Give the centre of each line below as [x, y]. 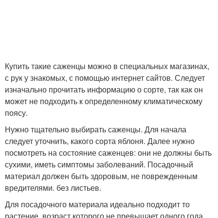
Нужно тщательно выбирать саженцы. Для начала [96, 129]
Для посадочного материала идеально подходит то [97, 204]
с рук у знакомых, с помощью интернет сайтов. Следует [105, 78]
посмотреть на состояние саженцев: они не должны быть [108, 153]
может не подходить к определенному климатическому [104, 101]
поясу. [16, 113]
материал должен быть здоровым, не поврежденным [101, 176]
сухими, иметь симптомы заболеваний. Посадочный [99, 164]
